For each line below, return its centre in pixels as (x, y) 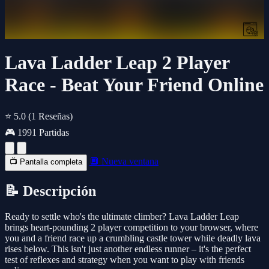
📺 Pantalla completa (46, 162)
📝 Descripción (50, 191)
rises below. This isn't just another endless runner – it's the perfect (128, 249)
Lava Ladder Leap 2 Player (117, 63)
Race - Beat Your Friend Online (134, 85)
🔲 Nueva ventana (124, 161)
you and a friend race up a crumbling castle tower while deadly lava (133, 238)
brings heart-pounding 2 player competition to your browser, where (131, 227)
